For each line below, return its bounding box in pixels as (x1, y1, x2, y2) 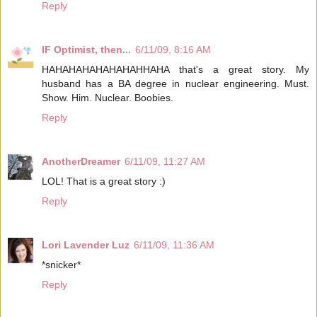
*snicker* (42, 259, 81, 271)
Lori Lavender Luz (42, 239, 129, 251)
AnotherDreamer (42, 156, 120, 168)
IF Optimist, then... (42, 44, 131, 56)
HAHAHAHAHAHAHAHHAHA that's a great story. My (42, 64, 309, 76)
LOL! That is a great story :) (42, 175, 166, 188)
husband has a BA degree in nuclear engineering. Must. (42, 78, 309, 90)
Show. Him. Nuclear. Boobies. (42, 92, 173, 104)
